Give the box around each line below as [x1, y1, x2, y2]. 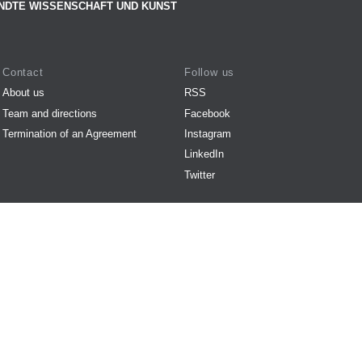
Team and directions [2, 107, 97, 120]
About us [2, 86, 44, 99]
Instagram [184, 127, 231, 140]
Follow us [184, 65, 235, 78]
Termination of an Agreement [2, 127, 137, 140]
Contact [2, 65, 44, 78]
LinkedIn [184, 148, 224, 161]
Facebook [184, 107, 230, 120]
